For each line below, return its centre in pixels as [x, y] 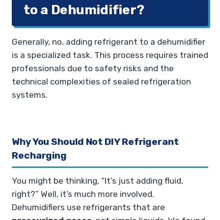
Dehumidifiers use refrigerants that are [88, 207]
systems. [30, 95]
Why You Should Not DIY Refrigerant [95, 141]
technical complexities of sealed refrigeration [101, 82]
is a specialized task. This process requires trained [110, 55]
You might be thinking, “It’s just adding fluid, [97, 181]
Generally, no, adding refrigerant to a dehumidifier [109, 42]
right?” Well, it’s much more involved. [83, 194]
